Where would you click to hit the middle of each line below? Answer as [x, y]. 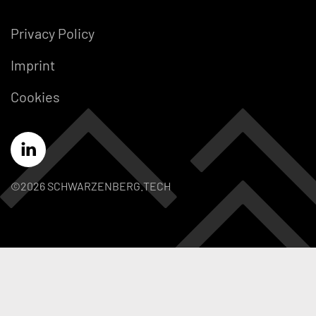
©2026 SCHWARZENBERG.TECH [91, 186]
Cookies [35, 97]
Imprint [33, 65]
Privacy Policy [53, 33]
